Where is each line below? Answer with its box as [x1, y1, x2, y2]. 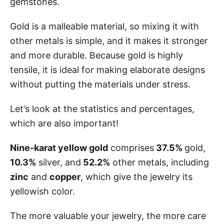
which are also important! [10, 117, 118, 128]
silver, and [36, 156, 81, 167]
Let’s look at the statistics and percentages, [10, 103, 194, 114]
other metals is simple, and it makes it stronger [10, 35, 208, 46]
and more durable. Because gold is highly [10, 49, 183, 60]
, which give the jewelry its [80, 171, 192, 182]
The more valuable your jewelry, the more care [10, 210, 206, 221]
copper [49, 171, 80, 182]
